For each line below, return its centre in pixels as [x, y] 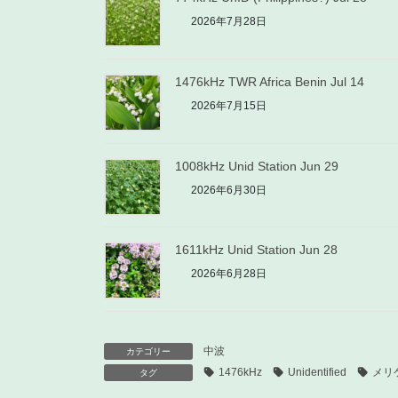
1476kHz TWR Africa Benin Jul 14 [270, 81]
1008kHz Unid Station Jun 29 [257, 166]
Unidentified [317, 373]
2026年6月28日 [227, 274]
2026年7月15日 [227, 105]
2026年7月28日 [227, 21]
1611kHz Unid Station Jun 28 [256, 250]
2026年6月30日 [227, 190]
